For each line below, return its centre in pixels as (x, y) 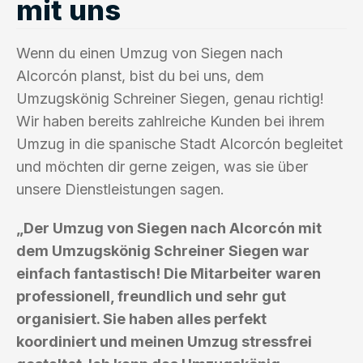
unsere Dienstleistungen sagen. (120, 189)
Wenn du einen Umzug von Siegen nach (149, 53)
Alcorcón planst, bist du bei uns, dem (140, 75)
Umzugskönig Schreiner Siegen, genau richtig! (170, 98)
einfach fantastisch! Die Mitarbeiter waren (169, 273)
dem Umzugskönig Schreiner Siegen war (163, 250)
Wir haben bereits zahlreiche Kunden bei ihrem (171, 121)
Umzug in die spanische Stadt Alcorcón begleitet (179, 143)
